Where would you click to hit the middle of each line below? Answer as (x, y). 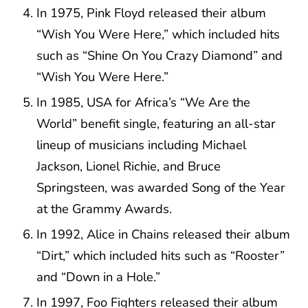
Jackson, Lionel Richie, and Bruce (129, 166)
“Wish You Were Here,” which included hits (158, 34)
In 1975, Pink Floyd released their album (152, 12)
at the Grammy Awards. (104, 208)
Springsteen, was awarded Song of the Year (161, 187)
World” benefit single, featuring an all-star (156, 123)
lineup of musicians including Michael (142, 144)
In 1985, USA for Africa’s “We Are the (144, 102)
